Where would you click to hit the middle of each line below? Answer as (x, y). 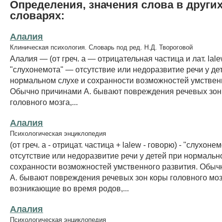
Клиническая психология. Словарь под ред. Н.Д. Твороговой (101, 47)
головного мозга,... (44, 102)
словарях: (37, 15)
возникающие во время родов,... (69, 188)
